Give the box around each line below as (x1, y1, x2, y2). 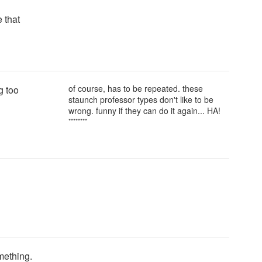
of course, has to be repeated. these (68, 82, 203, 94)
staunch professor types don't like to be (68, 94, 213, 105)
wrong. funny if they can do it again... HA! (68, 105, 220, 116)
